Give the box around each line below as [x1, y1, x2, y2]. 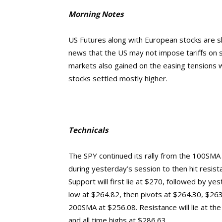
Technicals [68, 125, 108, 135]
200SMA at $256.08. [68, 202, 139, 212]
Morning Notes [68, 9, 123, 19]
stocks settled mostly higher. [68, 73, 167, 83]
